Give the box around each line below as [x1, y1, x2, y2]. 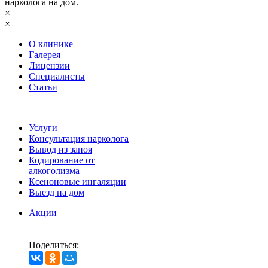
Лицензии [29, 60, 70, 71]
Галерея [29, 50, 60, 60]
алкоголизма [29, 166, 80, 176]
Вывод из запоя [29, 144, 92, 154]
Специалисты [29, 71, 85, 81]
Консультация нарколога [29, 133, 129, 144]
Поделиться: [29, 240, 79, 250]
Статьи [29, 82, 57, 92]
